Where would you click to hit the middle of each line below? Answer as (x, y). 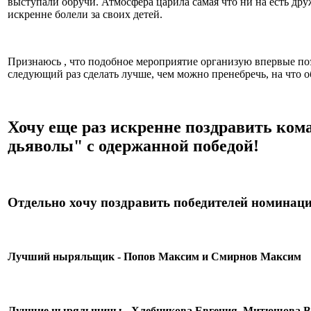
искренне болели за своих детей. (85, 14)
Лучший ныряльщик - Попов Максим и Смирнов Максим (154, 256)
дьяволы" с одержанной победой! (133, 145)
